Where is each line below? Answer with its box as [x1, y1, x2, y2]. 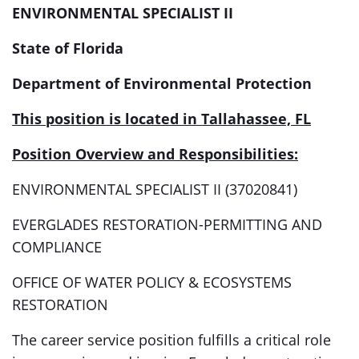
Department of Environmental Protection [12, 74, 312, 93]
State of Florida [12, 38, 123, 58]
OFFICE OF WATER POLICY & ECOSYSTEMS [12, 272, 292, 292]
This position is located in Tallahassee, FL [12, 109, 311, 128]
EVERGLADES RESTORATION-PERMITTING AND [12, 215, 322, 234]
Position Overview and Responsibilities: [12, 144, 298, 163]
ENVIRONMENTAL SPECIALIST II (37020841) [12, 179, 301, 199]
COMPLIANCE [12, 237, 102, 256]
